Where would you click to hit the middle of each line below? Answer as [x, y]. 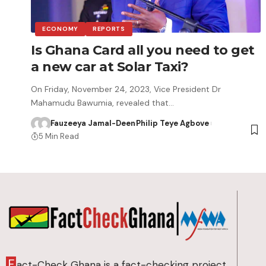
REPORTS [109, 28]
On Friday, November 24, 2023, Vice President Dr [126, 89]
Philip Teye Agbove [172, 123]
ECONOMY [60, 28]
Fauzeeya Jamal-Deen [93, 123]
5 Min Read [59, 136]
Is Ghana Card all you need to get [143, 50]
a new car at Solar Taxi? [110, 66]
